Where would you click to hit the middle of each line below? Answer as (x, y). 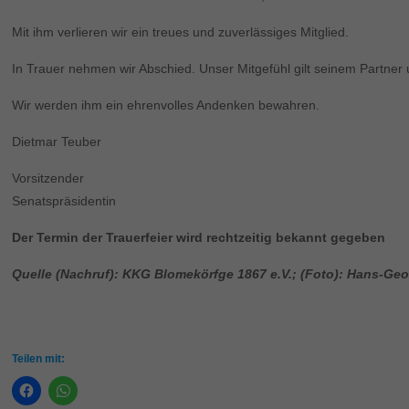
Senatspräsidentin (64, 200)
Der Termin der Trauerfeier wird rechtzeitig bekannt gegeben (199, 237)
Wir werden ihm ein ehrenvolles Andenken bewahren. (166, 105)
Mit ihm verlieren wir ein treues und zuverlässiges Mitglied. (181, 31)
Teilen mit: (39, 358)
